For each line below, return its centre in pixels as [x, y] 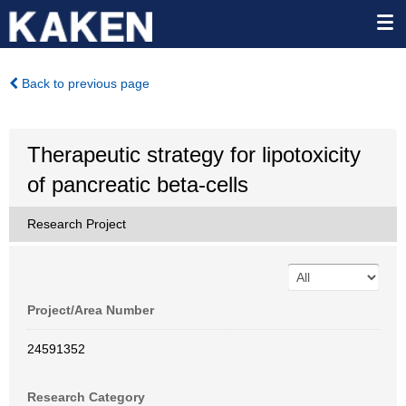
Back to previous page [84, 83]
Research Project [77, 224]
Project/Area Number [91, 310]
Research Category [86, 397]
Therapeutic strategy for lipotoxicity [194, 155]
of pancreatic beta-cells [138, 184]
